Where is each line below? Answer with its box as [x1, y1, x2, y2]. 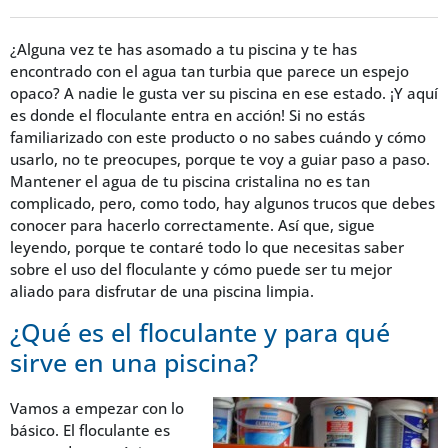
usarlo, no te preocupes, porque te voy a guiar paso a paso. [10, 149, 430, 170]
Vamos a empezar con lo [10, 397, 184, 418]
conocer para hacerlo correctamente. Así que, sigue [10, 215, 375, 236]
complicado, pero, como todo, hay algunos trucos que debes [10, 193, 435, 214]
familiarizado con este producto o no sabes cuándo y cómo [10, 127, 426, 148]
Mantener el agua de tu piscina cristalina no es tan [10, 171, 370, 192]
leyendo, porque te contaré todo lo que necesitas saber [10, 237, 404, 258]
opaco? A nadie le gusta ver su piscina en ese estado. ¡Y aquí [10, 83, 438, 104]
